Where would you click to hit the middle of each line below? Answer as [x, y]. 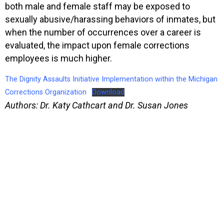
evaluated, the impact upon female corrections [97, 45]
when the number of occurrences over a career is [103, 32]
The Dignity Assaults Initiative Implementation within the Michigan [111, 79]
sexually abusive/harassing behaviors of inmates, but [110, 19]
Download [108, 92]
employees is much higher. [58, 58]
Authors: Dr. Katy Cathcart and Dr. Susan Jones [96, 105]
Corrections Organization [46, 92]
